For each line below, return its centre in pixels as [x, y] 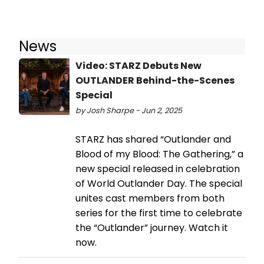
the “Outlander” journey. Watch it [152, 228]
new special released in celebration [158, 169]
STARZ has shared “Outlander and [153, 140]
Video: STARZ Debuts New [138, 66]
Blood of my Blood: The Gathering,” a [159, 154]
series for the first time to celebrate [159, 213]
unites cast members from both [150, 199]
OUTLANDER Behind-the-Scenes [155, 81]
